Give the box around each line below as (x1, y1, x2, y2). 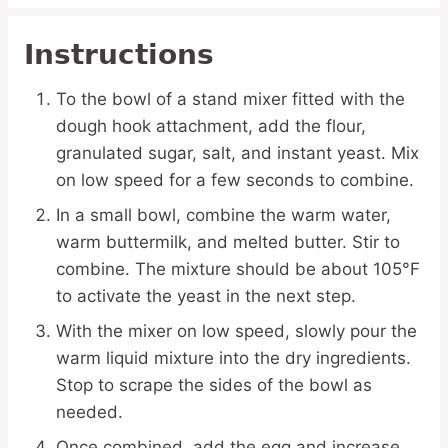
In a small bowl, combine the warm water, (56, 204, 391, 225)
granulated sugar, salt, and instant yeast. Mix (56, 142, 419, 163)
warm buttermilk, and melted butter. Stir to (56, 231, 400, 252)
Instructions (24, 37, 214, 71)
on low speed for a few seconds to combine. (56, 169, 414, 190)
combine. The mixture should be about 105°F (56, 258, 420, 279)
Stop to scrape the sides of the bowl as (56, 374, 372, 395)
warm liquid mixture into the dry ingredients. (56, 347, 411, 368)
